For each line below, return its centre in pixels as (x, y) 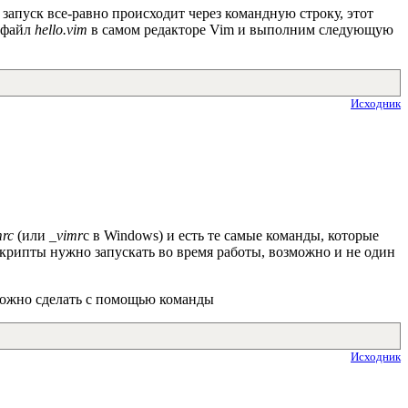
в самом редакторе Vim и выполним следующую (240, 30)
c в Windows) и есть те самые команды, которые (231, 235)
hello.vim (61, 30)
